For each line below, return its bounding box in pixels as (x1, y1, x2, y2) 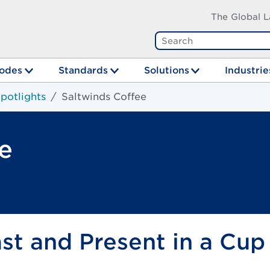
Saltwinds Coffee (61, 91, 146, 103)
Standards (58, 64, 108, 76)
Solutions (143, 64, 189, 76)
